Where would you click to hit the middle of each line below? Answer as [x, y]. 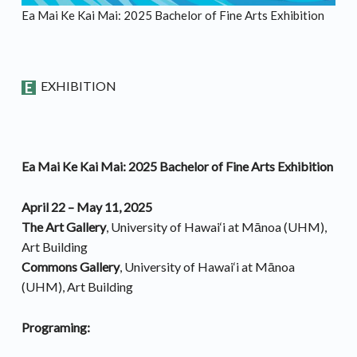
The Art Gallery [63, 227]
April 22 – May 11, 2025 [86, 207]
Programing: [55, 328]
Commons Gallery [70, 267]
